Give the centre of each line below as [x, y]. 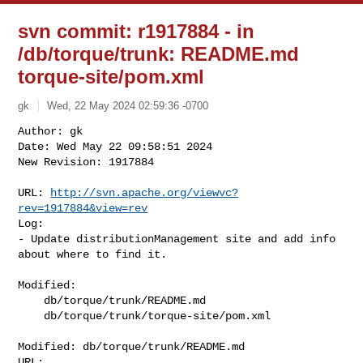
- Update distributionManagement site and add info [177, 239]
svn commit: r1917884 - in [137, 31]
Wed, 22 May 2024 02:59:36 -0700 [128, 105]
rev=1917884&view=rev [83, 208]
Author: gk [51, 131]
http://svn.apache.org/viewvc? [145, 192]
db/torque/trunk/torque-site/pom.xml [31, 316]
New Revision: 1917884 [86, 162]
